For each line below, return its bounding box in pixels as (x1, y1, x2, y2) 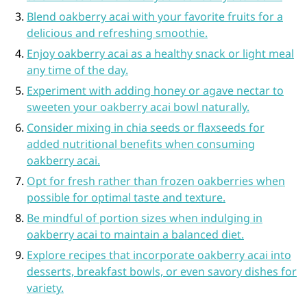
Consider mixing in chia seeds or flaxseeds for (26, 120, 265, 135)
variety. (26, 280, 64, 295)
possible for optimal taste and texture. (26, 190, 225, 205)
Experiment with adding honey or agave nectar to (26, 83, 284, 98)
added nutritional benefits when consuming (26, 136, 255, 151)
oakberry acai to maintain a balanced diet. (26, 227, 244, 242)
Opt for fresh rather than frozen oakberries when (26, 173, 285, 188)
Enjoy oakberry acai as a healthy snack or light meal (26, 46, 294, 61)
